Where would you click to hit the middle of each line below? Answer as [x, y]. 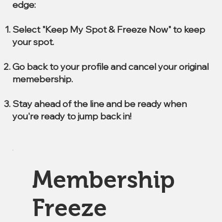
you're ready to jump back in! [72, 116]
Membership [104, 180]
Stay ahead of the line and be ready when [100, 104]
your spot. [33, 42]
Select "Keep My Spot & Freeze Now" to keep [109, 29]
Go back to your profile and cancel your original [111, 67]
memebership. [43, 79]
